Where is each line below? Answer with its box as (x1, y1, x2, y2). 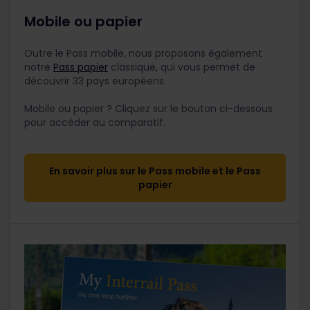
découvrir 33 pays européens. (24, 74, 166, 88)
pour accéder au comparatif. (24, 116, 168, 129)
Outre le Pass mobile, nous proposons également (24, 46, 262, 60)
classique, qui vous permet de (108, 60, 255, 74)
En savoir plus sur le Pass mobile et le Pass (49, 164, 261, 178)
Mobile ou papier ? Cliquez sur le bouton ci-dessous (24, 102, 273, 116)
